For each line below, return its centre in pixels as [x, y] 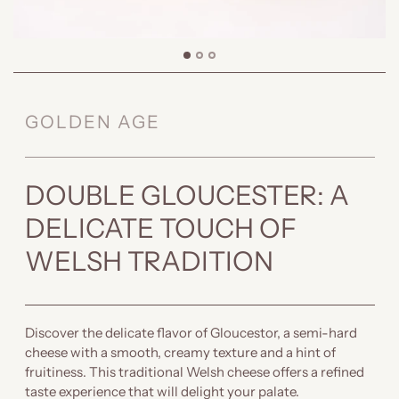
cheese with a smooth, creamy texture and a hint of [180, 352]
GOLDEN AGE [92, 122]
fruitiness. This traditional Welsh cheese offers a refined [194, 371]
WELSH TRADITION [149, 261]
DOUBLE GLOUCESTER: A [187, 195]
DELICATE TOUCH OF [160, 228]
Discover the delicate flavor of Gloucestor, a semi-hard [191, 332]
